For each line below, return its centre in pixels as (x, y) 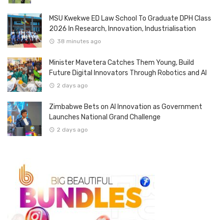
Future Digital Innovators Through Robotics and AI (128, 73)
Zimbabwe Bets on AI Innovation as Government (126, 107)
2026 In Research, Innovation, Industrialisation (123, 28)
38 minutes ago (79, 41)
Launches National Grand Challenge (105, 117)
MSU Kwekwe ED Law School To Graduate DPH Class (130, 18)
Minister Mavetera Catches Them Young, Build (122, 62)
